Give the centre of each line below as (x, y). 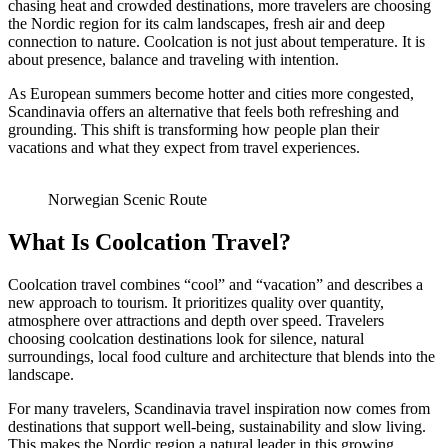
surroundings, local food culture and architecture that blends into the (221, 356)
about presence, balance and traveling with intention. (173, 59)
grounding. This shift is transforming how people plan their (193, 129)
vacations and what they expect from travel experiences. (184, 147)
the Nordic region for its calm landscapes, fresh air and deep (196, 23)
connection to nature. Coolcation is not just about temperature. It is (216, 41)
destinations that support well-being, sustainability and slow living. (217, 426)
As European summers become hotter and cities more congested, (211, 93)
